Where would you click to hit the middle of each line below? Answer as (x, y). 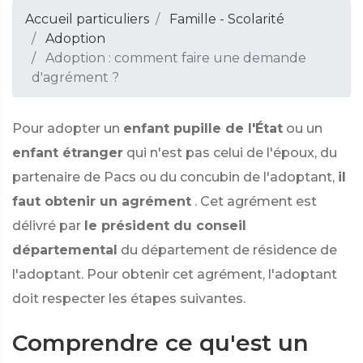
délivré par (47, 226)
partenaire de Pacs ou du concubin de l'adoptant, (173, 177)
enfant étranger (68, 153)
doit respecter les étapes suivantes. (129, 299)
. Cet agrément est (256, 201)
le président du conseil (165, 226)
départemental (65, 250)
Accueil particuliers (87, 19)
